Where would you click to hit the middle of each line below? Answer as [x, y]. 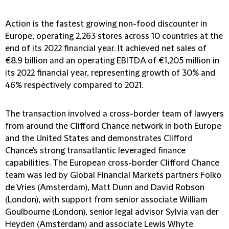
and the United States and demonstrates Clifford [99, 139]
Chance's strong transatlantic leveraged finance [95, 151]
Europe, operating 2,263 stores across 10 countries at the [114, 36]
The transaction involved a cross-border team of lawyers [114, 114]
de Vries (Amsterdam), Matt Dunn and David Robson [105, 188]
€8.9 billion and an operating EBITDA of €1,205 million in [112, 61]
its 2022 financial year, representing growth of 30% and [110, 73]
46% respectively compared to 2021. [74, 85]
